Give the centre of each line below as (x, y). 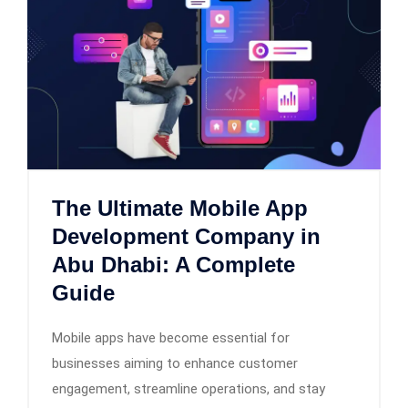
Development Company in (186, 236)
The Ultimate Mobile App (180, 208)
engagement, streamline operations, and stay (189, 388)
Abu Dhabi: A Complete (173, 264)
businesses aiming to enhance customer (175, 363)
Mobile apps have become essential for (171, 337)
